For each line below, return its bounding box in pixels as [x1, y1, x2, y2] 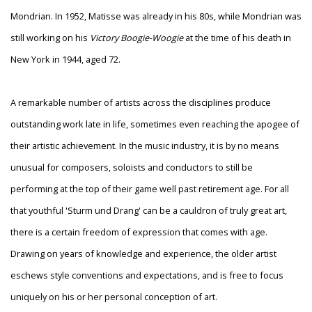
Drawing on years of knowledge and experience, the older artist [10, 247, 276, 260]
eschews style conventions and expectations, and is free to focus [10, 269, 283, 282]
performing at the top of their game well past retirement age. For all [10, 182, 289, 196]
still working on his [10, 31, 90, 45]
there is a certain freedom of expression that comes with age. [10, 226, 267, 239]
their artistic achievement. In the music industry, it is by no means [10, 139, 279, 153]
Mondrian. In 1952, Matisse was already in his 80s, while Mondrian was [10, 10, 302, 23]
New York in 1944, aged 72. [10, 53, 120, 66]
